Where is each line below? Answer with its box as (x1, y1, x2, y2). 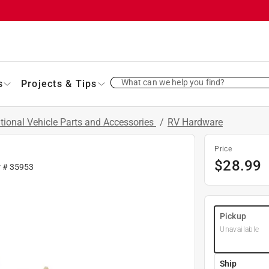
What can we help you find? (121, 77, 225, 87)
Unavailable (220, 225, 259, 234)
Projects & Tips (20, 77, 97, 89)
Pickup (220, 211, 246, 221)
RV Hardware (168, 116, 223, 128)
